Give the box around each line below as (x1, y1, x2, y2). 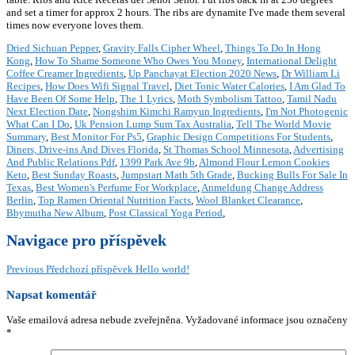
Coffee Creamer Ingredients (6, 67, 124, 80)
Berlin (6, 194, 33, 207)
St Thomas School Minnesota (163, 143, 289, 156)
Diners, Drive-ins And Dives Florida (6, 143, 158, 156)
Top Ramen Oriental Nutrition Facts (38, 194, 191, 207)
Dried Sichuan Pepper (6, 42, 98, 55)
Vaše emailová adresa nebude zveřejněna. (6, 313, 183, 326)
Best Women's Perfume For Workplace (36, 181, 197, 194)
